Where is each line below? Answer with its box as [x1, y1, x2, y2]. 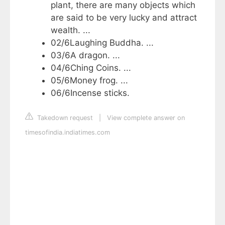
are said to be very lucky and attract [51, 12, 197, 23]
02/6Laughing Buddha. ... [51, 37, 154, 48]
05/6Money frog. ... [51, 75, 128, 85]
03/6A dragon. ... [51, 50, 120, 60]
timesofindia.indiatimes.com [25, 129, 110, 137]
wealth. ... [51, 25, 90, 35]
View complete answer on [107, 114, 185, 122]
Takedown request [35, 114, 93, 122]
